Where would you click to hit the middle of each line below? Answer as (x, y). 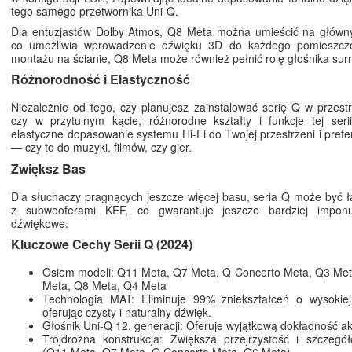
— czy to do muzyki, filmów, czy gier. (101, 147)
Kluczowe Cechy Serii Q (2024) (102, 244)
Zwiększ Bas (48, 168)
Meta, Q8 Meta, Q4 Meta (104, 286)
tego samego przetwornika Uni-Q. (95, 11)
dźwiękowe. (40, 223)
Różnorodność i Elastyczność (101, 79)
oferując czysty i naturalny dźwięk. (127, 312)
